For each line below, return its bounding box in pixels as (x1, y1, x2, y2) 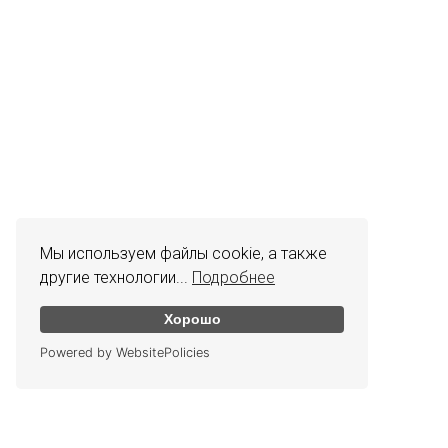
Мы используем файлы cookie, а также (40, 243, 327, 263)
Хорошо (163, 311, 221, 328)
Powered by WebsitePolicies (40, 345, 210, 360)
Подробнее (192, 267, 275, 287)
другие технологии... (40, 267, 192, 287)
